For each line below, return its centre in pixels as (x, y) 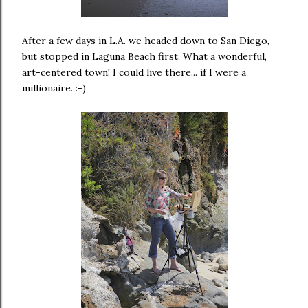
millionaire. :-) (54, 88)
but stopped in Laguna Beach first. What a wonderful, (144, 56)
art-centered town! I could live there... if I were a (134, 72)
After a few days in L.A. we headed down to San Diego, (146, 41)
